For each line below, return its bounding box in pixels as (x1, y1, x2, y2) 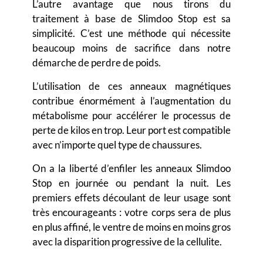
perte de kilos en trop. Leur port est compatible (32, 124, 231, 137)
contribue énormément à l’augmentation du (32, 95, 231, 107)
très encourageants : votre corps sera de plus (32, 206, 231, 219)
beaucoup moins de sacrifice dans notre (32, 42, 231, 55)
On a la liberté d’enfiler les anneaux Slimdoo (32, 162, 231, 175)
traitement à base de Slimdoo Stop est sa (32, 12, 231, 25)
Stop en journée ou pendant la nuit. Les (32, 177, 231, 190)
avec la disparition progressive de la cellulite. (32, 235, 222, 248)
